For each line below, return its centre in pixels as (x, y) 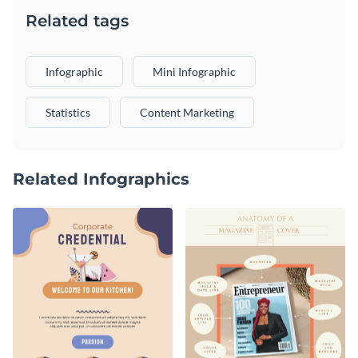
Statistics (68, 112)
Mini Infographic (194, 71)
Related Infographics (101, 179)
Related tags (77, 20)
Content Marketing (187, 112)
